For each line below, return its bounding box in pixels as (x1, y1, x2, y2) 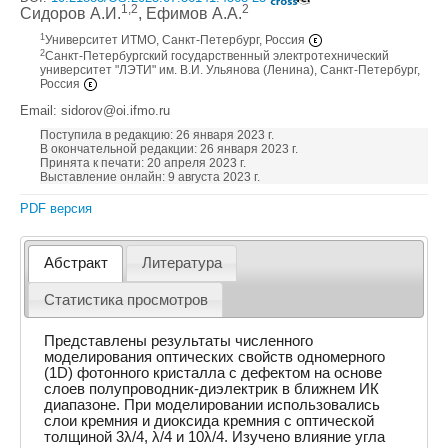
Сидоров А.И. (20, 5, 121, 22)
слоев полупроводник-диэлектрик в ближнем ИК (44, 380, 380, 397)
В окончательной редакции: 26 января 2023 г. (40, 142, 298, 156)
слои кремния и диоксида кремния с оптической (44, 412, 375, 429)
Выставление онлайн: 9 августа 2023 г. (40, 170, 260, 184)
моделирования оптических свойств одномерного (44, 348, 386, 365)
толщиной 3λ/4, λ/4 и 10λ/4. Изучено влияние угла (44, 428, 386, 445)
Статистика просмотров (43, 291, 208, 308)
